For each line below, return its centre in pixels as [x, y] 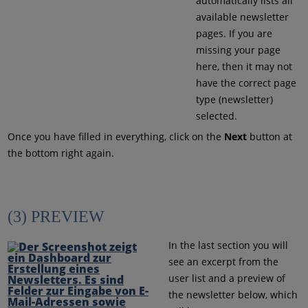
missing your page [238, 49]
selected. [216, 115]
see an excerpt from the [223, 261]
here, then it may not [244, 66]
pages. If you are [234, 33]
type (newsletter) [234, 99]
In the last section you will [228, 245]
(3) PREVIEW [56, 216]
